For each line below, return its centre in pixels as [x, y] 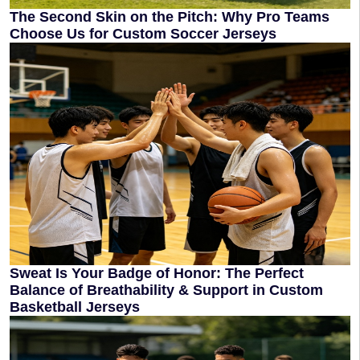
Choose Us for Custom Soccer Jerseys [143, 34]
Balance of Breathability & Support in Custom [166, 290]
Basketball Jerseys [75, 307]
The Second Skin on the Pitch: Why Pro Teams [170, 17]
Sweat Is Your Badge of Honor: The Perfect [157, 273]
